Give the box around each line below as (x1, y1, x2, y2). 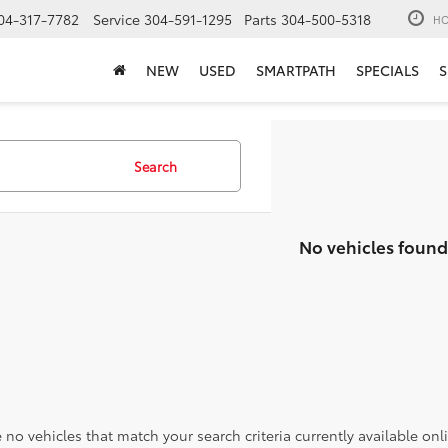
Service (93, 9, 140, 30)
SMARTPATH (256, 60, 336, 81)
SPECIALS (356, 60, 419, 81)
